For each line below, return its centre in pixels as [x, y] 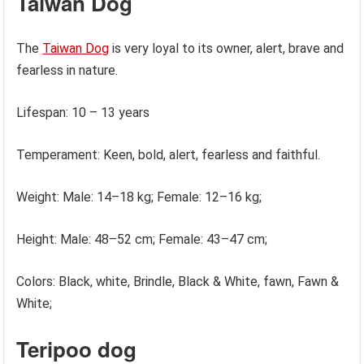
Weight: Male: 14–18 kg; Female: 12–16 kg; [139, 197]
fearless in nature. [67, 70]
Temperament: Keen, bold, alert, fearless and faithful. [169, 155]
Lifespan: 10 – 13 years [83, 113]
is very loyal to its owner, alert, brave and [227, 48]
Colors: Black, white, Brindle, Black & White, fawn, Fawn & [178, 282]
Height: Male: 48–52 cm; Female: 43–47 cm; [142, 239]
